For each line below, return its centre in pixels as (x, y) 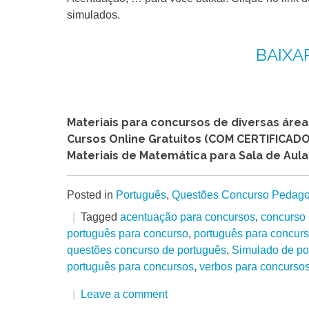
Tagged (100, 217)
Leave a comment (124, 294)
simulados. (93, 14)
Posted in (91, 195)
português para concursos (130, 266)
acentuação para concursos (188, 217)
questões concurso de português (147, 250)
